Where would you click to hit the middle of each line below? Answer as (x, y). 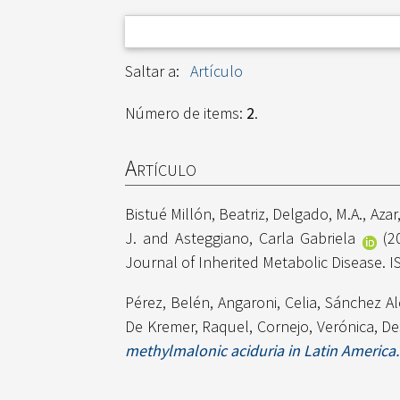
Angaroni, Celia (268, 303)
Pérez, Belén (168, 303)
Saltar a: (154, 71)
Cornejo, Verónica (316, 327)
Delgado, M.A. (318, 214)
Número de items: (186, 113)
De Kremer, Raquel (187, 327)
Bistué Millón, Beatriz (196, 214)
